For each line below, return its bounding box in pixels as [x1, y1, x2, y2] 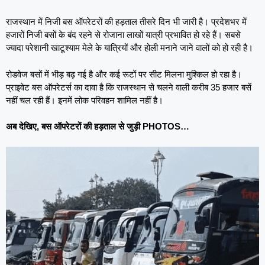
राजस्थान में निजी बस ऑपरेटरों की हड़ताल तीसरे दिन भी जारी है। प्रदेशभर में [6, 17, 247, 27]
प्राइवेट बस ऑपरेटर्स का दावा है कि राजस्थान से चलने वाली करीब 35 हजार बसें [6, 82, 251, 92]
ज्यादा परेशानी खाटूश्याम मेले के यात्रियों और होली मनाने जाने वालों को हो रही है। [6, 43, 253, 53]
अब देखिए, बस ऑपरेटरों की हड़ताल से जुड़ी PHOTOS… [6, 121, 189, 132]
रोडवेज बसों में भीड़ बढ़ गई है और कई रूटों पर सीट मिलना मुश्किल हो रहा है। [6, 69, 242, 79]
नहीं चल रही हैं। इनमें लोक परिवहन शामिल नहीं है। [6, 95, 163, 105]
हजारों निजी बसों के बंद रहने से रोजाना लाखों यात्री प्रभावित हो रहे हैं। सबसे [6, 30, 241, 40]
